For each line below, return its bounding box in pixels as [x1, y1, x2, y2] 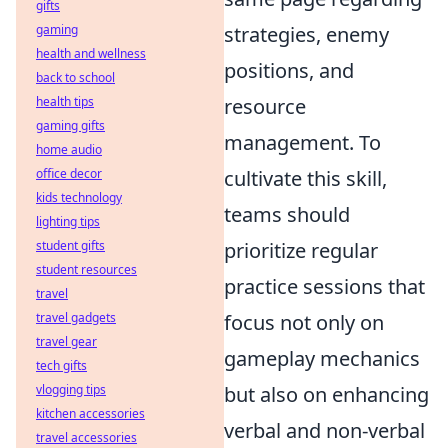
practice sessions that [224, 273, 425, 301]
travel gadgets [36, 309, 116, 326]
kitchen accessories [36, 405, 145, 422]
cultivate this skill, [224, 165, 387, 193]
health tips [36, 93, 94, 110]
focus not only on [224, 309, 384, 337]
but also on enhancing [224, 381, 429, 409]
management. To [224, 129, 381, 157]
